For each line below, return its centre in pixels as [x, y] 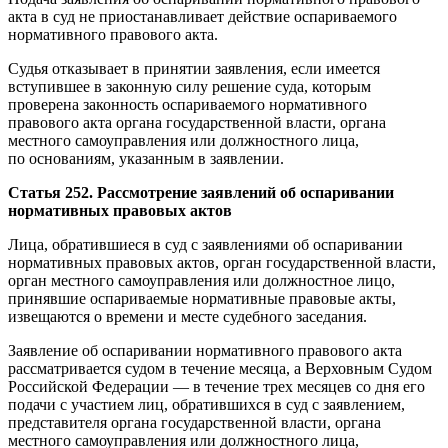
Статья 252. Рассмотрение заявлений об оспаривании [201, 192]
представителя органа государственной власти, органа [194, 422]
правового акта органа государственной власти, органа [197, 122]
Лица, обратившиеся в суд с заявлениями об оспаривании [205, 244]
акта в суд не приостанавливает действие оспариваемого [202, 16]
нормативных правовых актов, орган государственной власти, [222, 262]
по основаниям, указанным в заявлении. [146, 158]
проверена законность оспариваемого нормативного [187, 104]
